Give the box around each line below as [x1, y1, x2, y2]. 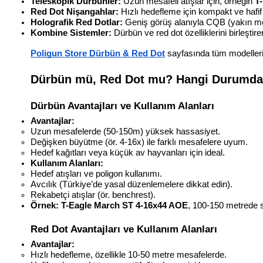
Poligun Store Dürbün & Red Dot [31, 49, 165, 59]
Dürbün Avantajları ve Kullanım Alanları [31, 100, 214, 112]
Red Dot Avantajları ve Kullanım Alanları [31, 223, 217, 235]
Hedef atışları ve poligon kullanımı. [31, 169, 162, 179]
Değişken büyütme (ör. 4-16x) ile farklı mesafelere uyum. [31, 137, 248, 147]
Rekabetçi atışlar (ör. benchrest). [31, 190, 156, 200]
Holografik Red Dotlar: [31, 18, 123, 28]
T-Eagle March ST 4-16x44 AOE [61, 201, 188, 211]
